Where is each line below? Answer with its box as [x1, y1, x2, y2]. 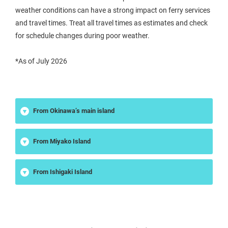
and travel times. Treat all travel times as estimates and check [15, 19, 208, 27]
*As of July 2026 [15, 57, 67, 65]
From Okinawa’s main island [33, 107, 115, 115]
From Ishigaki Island [33, 168, 92, 176]
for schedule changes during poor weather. [15, 32, 150, 40]
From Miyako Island [33, 137, 91, 145]
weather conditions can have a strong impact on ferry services [15, 6, 210, 14]
